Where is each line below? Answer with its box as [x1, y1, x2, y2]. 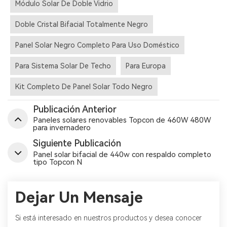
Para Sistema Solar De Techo [15, 62, 111, 70]
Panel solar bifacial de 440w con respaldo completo [33, 149, 211, 159]
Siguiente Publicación [33, 138, 121, 149]
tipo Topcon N [33, 157, 82, 167]
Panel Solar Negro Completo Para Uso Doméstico [15, 41, 179, 50]
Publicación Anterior [33, 103, 117, 115]
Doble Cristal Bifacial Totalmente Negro [15, 20, 148, 29]
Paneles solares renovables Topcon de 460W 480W [33, 116, 211, 125]
